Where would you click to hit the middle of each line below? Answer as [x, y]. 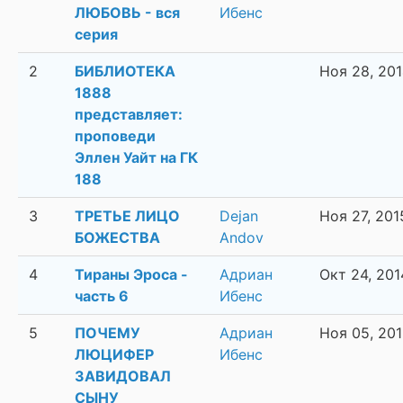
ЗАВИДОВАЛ [123, 376]
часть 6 [102, 296]
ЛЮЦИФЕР [114, 355]
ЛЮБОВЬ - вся [127, 13]
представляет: [129, 115]
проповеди [115, 136]
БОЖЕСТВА [117, 238]
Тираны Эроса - [131, 275]
